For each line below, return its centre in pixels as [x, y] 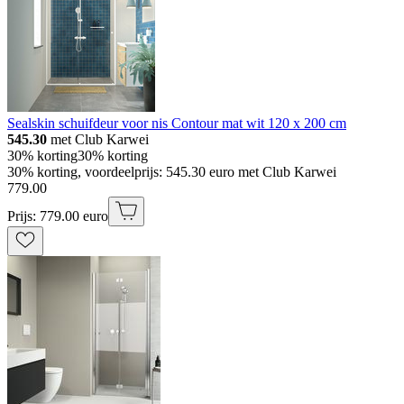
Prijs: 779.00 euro [58, 216]
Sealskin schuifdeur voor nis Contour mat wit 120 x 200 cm [177, 124]
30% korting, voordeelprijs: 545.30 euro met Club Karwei [172, 172]
